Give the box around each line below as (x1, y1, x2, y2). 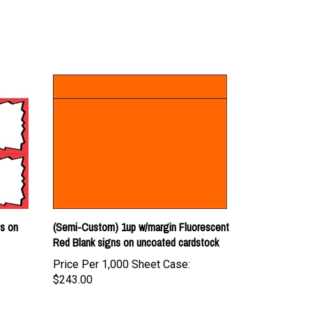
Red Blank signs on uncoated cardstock (53, 218, 219, 233)
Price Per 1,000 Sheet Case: (53, 241, 190, 254)
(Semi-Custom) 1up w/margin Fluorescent (53, 203, 229, 218)
